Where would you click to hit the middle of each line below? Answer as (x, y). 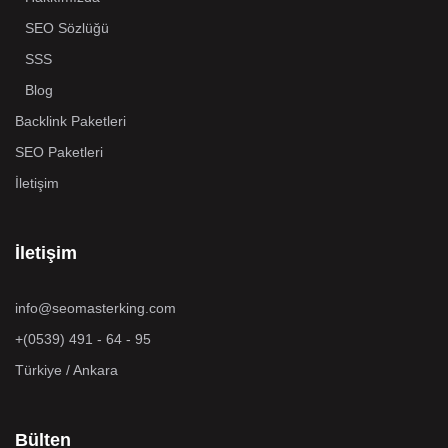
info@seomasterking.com (95, 308)
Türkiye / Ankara (66, 370)
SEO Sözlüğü (67, 28)
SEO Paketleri (59, 152)
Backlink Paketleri (70, 121)
